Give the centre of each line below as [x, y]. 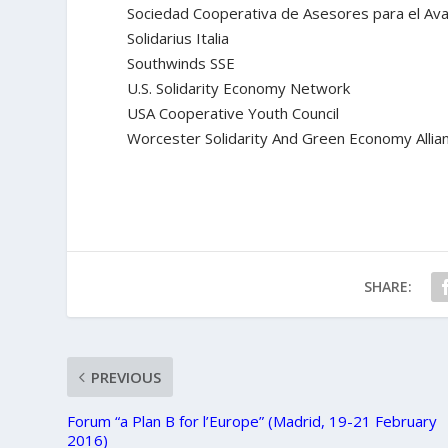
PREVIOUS [126, 376]
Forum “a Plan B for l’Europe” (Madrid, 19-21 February [252, 420]
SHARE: [387, 286]
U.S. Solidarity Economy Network [239, 87]
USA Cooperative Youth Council [233, 112]
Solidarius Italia [178, 37]
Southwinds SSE [181, 62]
